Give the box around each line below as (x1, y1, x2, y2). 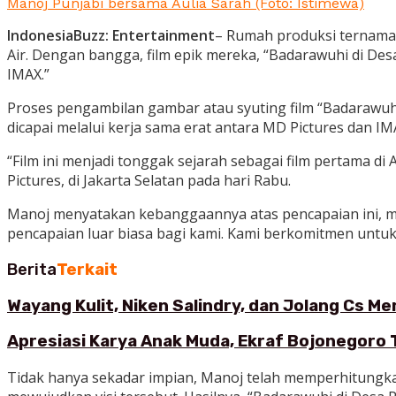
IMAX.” (7, 65, 49, 85)
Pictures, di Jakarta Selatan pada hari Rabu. (7, 171, 291, 191)
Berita (7, 259, 57, 279)
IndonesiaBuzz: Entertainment (7, 26, 215, 46)
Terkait (57, 259, 118, 279)
